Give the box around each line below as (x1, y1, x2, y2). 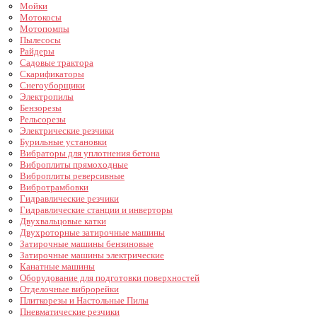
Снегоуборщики (20, 80, 85, 91)
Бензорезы (20, 103, 62, 113)
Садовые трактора (20, 57, 93, 68)
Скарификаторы (20, 69, 84, 79)
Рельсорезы (20, 114, 66, 125)
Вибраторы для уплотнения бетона (20, 148, 160, 158)
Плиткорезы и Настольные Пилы (20, 295, 149, 306)
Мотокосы (20, 12, 62, 23)
